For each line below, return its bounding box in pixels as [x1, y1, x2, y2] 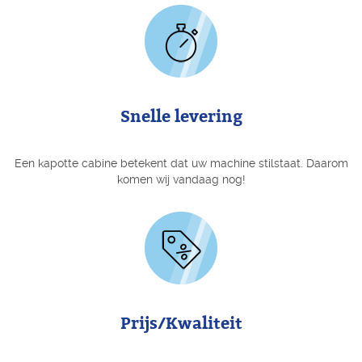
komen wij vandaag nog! [116, 173, 246, 187]
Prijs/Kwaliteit [120, 314, 242, 335]
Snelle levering [120, 107, 242, 128]
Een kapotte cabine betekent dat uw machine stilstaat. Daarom [14, 157, 348, 170]
